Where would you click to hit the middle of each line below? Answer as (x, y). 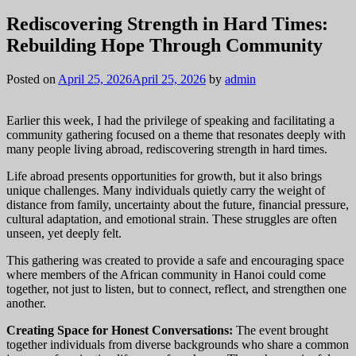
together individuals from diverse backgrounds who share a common (178, 344)
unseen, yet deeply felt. (64, 233)
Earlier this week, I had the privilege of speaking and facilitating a (170, 120)
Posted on (32, 79)
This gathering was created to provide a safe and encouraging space (175, 260)
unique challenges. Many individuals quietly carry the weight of (166, 190)
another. (26, 303)
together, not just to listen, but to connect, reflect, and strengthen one (176, 288)
